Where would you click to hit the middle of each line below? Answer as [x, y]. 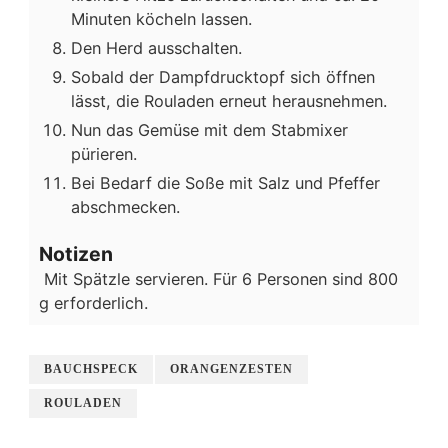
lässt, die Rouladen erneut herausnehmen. [229, 100]
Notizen [76, 254]
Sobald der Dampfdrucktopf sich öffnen [223, 76]
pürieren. [104, 153]
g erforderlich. [93, 303]
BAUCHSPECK [91, 369]
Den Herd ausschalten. [156, 47]
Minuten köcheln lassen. [161, 18]
